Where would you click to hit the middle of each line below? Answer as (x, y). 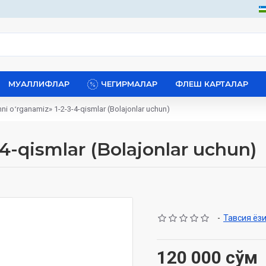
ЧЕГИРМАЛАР (129, 84)
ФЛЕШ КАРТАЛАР (212, 84)
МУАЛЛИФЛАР (39, 84)
